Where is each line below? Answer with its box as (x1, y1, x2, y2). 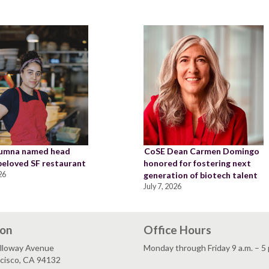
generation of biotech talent (144, 169, 258, 180)
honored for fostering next (144, 157, 251, 168)
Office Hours (144, 222, 211, 237)
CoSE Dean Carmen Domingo (144, 145, 259, 156)
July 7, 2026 (144, 181, 181, 191)
